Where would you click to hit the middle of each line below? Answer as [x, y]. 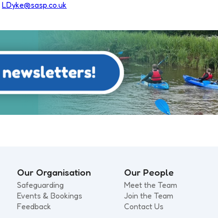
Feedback [34, 206]
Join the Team [149, 195]
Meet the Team [151, 185]
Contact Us [144, 206]
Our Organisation [54, 172]
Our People [149, 172]
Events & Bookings [50, 195]
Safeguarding [41, 185]
